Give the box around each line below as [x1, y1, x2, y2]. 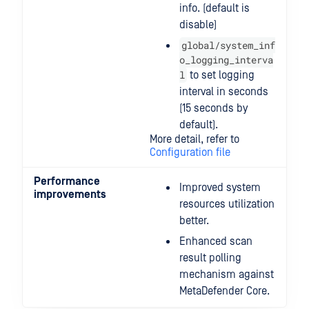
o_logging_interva [179, 53, 273, 66]
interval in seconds [179, 86, 268, 98]
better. [179, 215, 209, 227]
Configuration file [150, 146, 230, 159]
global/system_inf [181, 39, 275, 52]
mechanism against [179, 268, 274, 281]
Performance [34, 175, 100, 188]
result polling [179, 252, 241, 264]
